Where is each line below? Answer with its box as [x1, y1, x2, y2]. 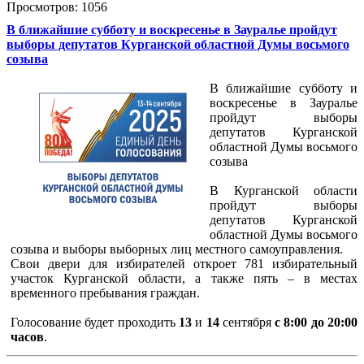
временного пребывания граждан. [11, 285, 203, 300]
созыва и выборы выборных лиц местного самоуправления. [11, 241, 343, 256]
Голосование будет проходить [11, 314, 179, 329]
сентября [219, 314, 275, 329]
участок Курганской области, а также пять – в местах [11, 271, 357, 285]
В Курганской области [210, 183, 357, 197]
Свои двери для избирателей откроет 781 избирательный [11, 256, 357, 271]
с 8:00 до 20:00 [275, 314, 358, 329]
